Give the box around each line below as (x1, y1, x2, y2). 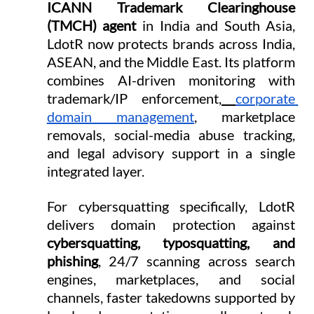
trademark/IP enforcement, (46, 90, 221, 107)
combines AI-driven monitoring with (46, 71, 296, 89)
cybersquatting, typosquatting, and (46, 234, 296, 252)
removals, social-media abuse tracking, (46, 126, 296, 144)
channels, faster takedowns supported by (46, 289, 296, 306)
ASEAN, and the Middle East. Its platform (46, 53, 296, 71)
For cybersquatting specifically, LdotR (46, 198, 296, 215)
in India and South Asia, (136, 17, 296, 34)
